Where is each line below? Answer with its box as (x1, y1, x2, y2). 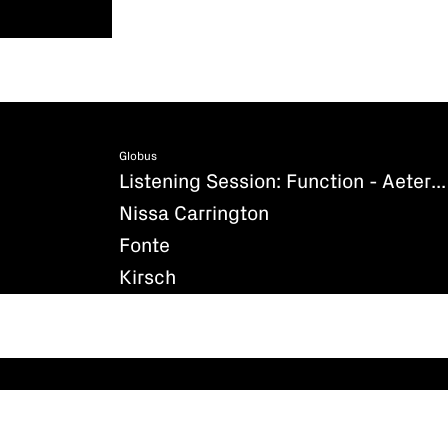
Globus (119, 150, 157, 163)
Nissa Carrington (119, 203, 269, 224)
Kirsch (119, 267, 176, 288)
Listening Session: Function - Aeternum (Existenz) (431, 171, 446, 192)
